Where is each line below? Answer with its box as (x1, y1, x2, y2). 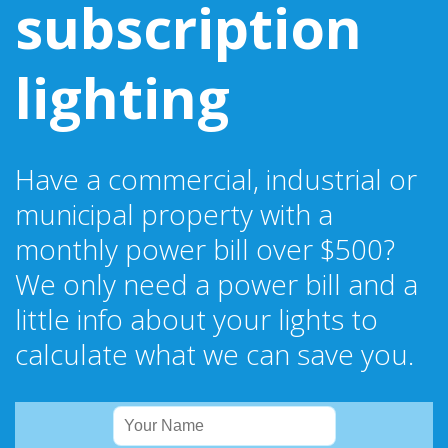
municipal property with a (15, 195, 333, 234)
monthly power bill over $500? (15, 230, 395, 269)
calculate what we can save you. (15, 335, 414, 374)
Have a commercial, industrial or (15, 160, 417, 199)
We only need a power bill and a (15, 265, 418, 304)
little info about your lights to (15, 300, 378, 339)
